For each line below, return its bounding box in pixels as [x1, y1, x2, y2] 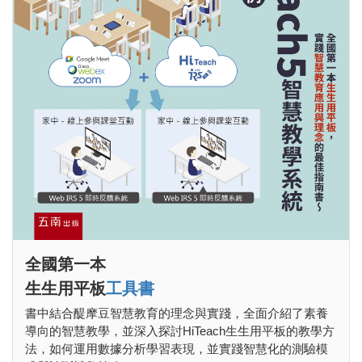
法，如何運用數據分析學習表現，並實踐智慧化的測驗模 [25, 341, 328, 356]
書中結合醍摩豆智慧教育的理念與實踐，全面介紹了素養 [25, 305, 328, 320]
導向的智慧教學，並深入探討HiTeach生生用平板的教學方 [25, 323, 335, 338]
